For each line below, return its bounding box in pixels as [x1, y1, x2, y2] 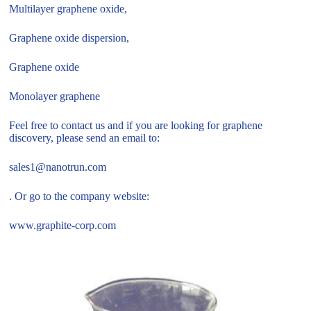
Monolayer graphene [9, 90, 101, 103]
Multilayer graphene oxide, [9, 3, 128, 15]
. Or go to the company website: [9, 190, 150, 203]
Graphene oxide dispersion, [9, 32, 130, 44]
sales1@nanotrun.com [9, 161, 107, 174]
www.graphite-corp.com [9, 219, 117, 232]
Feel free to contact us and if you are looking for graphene [9, 119, 263, 132]
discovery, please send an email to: [9, 132, 160, 144]
